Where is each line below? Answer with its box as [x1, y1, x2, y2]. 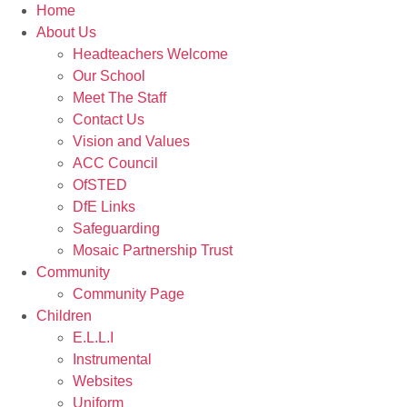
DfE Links [73, 199, 135, 214]
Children [36, 308, 92, 323]
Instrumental [73, 352, 152, 367]
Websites [73, 373, 133, 389]
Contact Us [73, 112, 144, 127]
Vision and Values [73, 134, 190, 149]
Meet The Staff [73, 90, 166, 105]
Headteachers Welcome [73, 46, 228, 62]
